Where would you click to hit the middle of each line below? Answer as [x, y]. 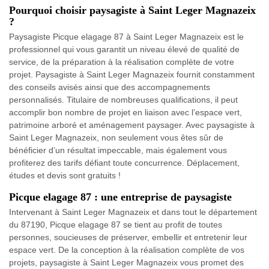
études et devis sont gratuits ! [65, 175]
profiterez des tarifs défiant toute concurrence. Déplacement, [124, 162]
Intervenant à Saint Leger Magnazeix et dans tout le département [133, 212]
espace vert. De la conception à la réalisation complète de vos [127, 249]
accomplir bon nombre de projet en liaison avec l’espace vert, [125, 112]
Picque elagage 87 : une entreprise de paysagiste [120, 197]
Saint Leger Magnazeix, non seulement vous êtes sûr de [116, 137]
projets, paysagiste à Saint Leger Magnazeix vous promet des [126, 262]
